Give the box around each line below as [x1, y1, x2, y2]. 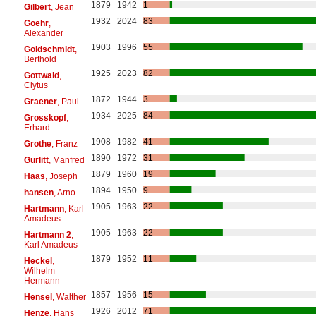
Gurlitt [23, 154, 49, 165]
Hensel [23, 291, 52, 302]
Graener [23, 96, 57, 107]
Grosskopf [23, 112, 66, 123]
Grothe [23, 138, 51, 149]
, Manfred [48, 154, 85, 165]
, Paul [56, 96, 79, 107]
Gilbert [23, 1, 51, 12]
